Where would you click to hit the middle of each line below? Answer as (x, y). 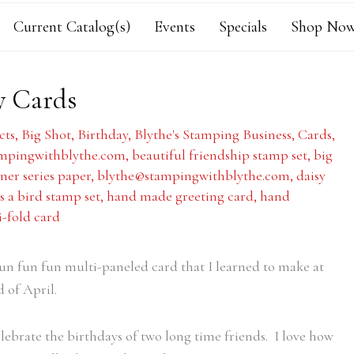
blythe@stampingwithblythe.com (194, 175)
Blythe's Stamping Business (213, 134)
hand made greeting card (180, 196)
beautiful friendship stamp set (220, 155)
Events (174, 27)
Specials (243, 27)
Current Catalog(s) (72, 27)
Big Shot (46, 134)
